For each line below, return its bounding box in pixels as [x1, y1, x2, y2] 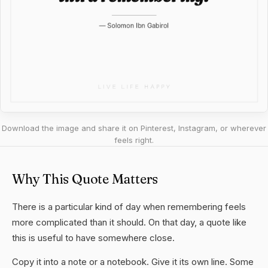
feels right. [114, 135, 154, 145]
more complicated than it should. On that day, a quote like [12, 217, 246, 228]
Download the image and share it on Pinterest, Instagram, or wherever [2, 123, 266, 133]
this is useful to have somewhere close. [12, 232, 175, 243]
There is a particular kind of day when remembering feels [12, 201, 246, 212]
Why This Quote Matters [12, 170, 159, 187]
